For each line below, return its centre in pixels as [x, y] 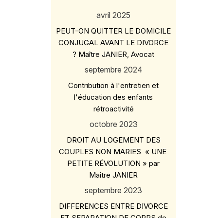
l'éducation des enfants [114, 97]
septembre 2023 [114, 190]
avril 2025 [114, 15]
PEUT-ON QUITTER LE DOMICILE [114, 31]
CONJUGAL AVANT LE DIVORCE [114, 43]
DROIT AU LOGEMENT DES [113, 140]
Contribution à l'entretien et [114, 85]
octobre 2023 [113, 124]
